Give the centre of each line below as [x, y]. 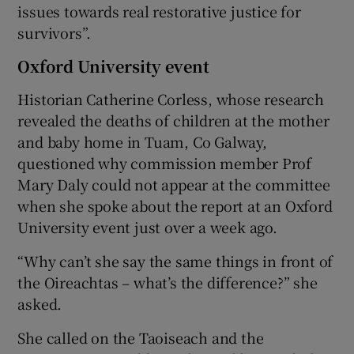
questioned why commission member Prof [165, 162]
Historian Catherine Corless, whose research [171, 98]
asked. [40, 303]
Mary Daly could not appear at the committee [174, 184]
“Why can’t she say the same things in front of [175, 260]
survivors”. [55, 32]
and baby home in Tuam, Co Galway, [142, 141]
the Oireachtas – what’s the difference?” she [168, 282]
